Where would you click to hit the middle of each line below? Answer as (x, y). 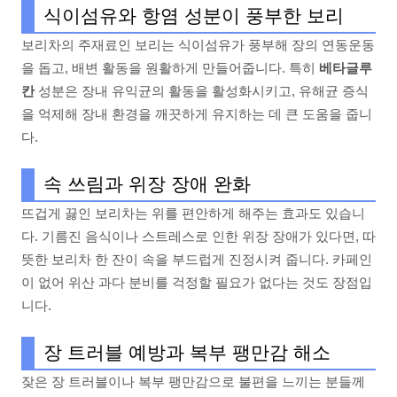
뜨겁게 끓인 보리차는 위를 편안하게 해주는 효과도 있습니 (193, 213)
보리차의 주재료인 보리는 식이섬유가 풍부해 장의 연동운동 (198, 44)
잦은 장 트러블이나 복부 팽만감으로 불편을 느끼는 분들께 (193, 381)
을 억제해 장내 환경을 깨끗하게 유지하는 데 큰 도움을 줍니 (197, 113)
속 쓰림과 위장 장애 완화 (147, 183)
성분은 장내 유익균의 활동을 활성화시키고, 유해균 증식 (202, 90)
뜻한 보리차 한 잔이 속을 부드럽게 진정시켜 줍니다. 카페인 (197, 259)
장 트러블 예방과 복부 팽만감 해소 (187, 352)
